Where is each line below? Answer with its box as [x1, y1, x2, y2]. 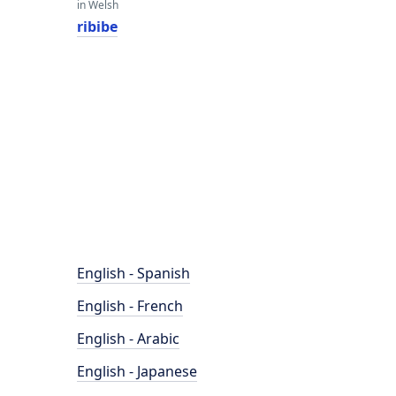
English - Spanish [77, 263, 190, 283]
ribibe [77, 17, 118, 36]
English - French [77, 296, 183, 316]
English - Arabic [77, 329, 179, 348]
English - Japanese [77, 362, 197, 381]
